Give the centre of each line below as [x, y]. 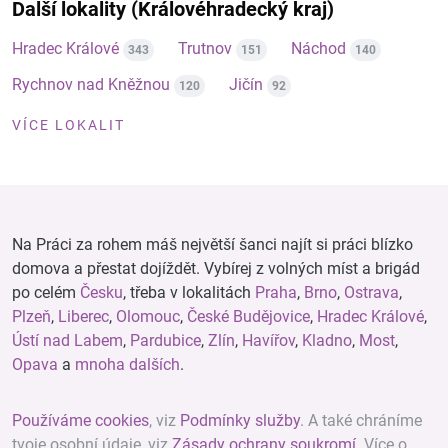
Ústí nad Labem [67, 340]
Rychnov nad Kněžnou [91, 84]
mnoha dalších [127, 364]
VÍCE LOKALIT [68, 125]
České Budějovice [248, 316]
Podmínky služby [240, 420]
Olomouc [148, 316]
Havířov [268, 340]
